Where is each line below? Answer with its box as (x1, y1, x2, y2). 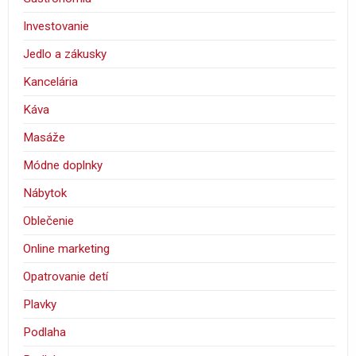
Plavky (23, 297, 57, 312)
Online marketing (23, 242, 110, 257)
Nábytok (23, 186, 68, 201)
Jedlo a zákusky (23, 47, 107, 62)
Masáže (23, 130, 66, 145)
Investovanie (23, 19, 90, 34)
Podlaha (23, 325, 67, 340)
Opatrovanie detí (23, 269, 109, 284)
